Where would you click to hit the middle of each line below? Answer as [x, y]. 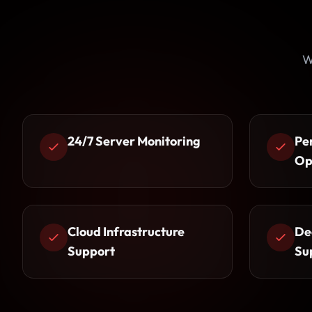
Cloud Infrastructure [126, 232]
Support [91, 251]
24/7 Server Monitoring [134, 141]
